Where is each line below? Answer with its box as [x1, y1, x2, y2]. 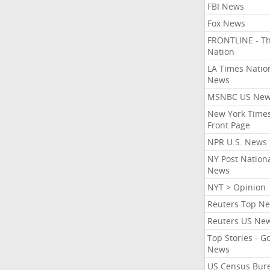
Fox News [207, 17, 245, 29]
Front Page [207, 119, 250, 131]
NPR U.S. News [207, 136, 267, 148]
